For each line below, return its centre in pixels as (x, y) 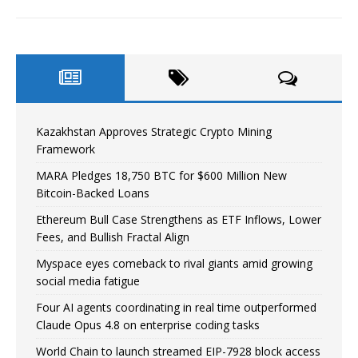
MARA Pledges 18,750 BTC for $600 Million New (161, 176)
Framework (66, 149)
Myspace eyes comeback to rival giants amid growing (174, 264)
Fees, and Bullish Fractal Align (113, 237)
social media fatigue (88, 281)
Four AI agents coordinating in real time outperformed (176, 308)
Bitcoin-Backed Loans (93, 193)
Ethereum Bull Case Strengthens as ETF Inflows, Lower (179, 220)
